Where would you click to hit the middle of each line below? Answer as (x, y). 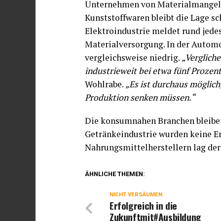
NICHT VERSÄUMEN (136, 194)
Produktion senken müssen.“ (140, 97)
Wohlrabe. (105, 84)
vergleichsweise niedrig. (133, 57)
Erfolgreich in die (144, 205)
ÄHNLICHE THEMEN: (115, 174)
